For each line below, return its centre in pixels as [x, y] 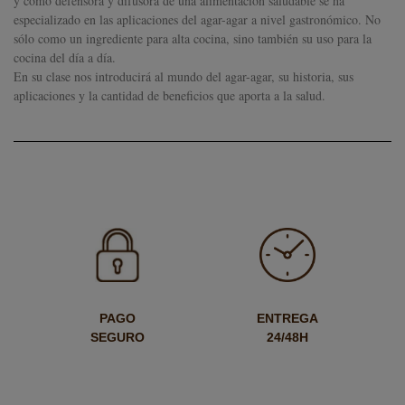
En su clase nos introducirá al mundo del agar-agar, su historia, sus [184, 76]
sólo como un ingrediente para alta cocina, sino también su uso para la [193, 38]
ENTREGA [288, 318]
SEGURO [117, 337]
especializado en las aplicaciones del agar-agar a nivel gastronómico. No [197, 19]
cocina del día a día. [65, 57]
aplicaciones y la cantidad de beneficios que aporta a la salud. [170, 95]
